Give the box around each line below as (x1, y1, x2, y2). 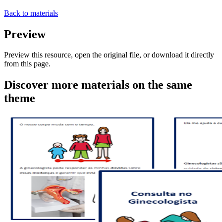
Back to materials (4, 8, 58, 17)
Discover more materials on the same (4, 78, 192, 92)
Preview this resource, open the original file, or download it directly (4, 51, 214, 59)
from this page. (4, 59, 51, 68)
